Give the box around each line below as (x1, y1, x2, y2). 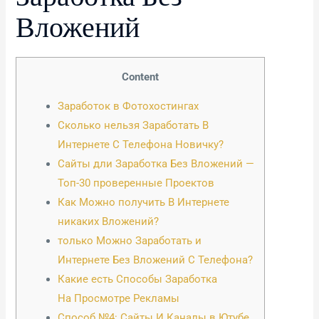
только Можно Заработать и (58, 234, 202, 248)
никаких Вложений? (58, 215, 159, 229)
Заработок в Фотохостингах (58, 100, 199, 113)
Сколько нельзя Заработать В (58, 119, 209, 132)
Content (122, 70, 159, 83)
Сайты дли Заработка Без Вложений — (58, 157, 255, 171)
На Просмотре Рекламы (58, 292, 180, 305)
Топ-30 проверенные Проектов (58, 177, 215, 190)
